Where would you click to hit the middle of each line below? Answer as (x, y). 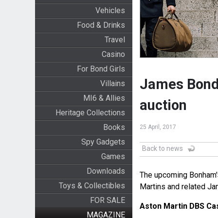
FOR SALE (107, 200)
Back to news (162, 149)
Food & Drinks (101, 25)
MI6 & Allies (104, 98)
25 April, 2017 (158, 127)
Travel (115, 40)
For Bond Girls (101, 69)
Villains (112, 83)
